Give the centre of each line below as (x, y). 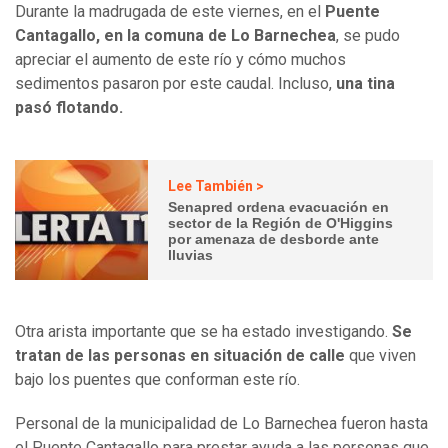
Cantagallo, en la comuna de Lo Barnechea (175, 36)
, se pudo (368, 36)
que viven (380, 356)
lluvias (191, 254)
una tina (365, 84)
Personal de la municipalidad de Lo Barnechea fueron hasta (221, 424)
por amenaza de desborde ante (274, 238)
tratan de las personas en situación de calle (180, 356)
